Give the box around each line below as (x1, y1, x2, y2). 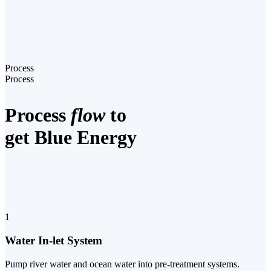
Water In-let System (5, 234, 102, 247)
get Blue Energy (5, 126, 137, 149)
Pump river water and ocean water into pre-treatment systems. (5, 258, 240, 269)
